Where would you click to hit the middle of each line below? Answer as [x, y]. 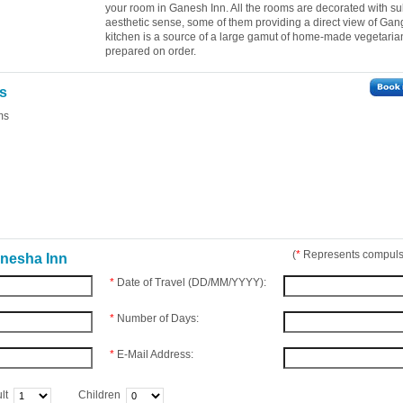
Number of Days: [158, 318]
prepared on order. [151, 51]
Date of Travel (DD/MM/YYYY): [192, 282]
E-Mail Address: [155, 354]
